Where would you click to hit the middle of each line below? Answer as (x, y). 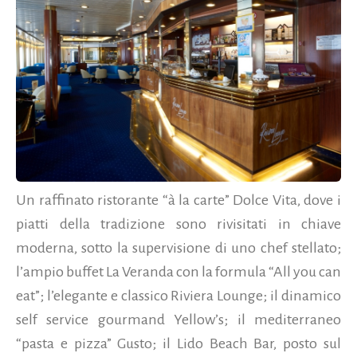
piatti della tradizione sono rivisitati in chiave (178, 224)
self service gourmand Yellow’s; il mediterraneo (178, 320)
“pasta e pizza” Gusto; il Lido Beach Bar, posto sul (178, 344)
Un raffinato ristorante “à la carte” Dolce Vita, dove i (178, 200)
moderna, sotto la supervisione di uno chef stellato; (178, 248)
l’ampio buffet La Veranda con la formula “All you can (178, 272)
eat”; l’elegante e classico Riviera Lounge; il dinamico (178, 296)
